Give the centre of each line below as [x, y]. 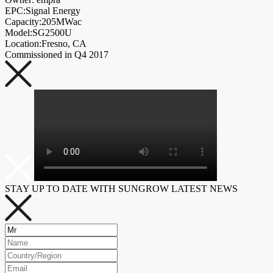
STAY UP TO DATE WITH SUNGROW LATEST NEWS [121, 188]
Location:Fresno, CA [46, 43]
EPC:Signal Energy [43, 10]
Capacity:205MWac [43, 21]
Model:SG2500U [38, 32]
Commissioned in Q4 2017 [57, 54]
